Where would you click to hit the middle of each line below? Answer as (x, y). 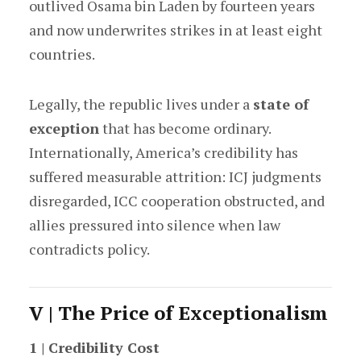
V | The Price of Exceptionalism (178, 313)
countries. (62, 54)
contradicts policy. (89, 249)
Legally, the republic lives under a (141, 104)
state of (280, 104)
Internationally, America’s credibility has (163, 152)
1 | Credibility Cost (94, 347)
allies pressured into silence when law (154, 225)
